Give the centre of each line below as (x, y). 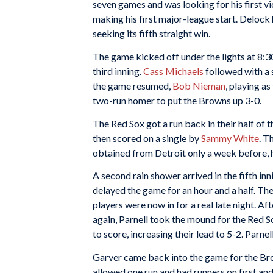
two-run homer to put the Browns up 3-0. (177, 100)
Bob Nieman (199, 85)
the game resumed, (133, 85)
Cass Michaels (173, 71)
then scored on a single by (147, 138)
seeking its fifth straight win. (151, 34)
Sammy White (230, 138)
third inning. (118, 71)
